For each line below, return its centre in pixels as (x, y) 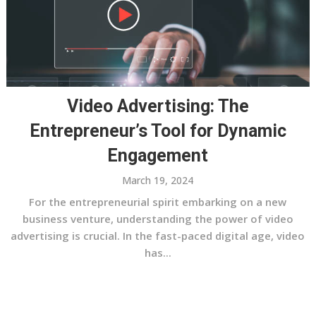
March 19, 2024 (158, 181)
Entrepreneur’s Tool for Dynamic (158, 131)
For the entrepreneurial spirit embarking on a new (158, 202)
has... (158, 253)
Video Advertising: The (158, 107)
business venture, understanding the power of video (158, 219)
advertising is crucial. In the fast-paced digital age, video (158, 236)
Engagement (158, 156)
